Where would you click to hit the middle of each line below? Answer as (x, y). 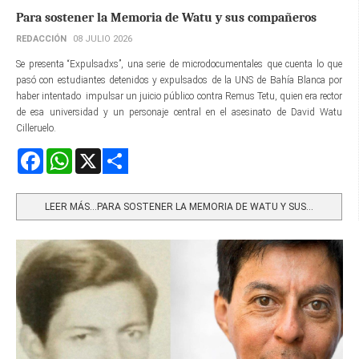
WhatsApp (95, 155)
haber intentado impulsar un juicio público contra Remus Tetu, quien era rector (179, 97)
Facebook (63, 155)
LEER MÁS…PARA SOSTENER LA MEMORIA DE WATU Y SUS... (179, 207)
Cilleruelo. (36, 129)
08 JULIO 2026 (103, 39)
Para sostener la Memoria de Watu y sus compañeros (166, 18)
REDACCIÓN (41, 39)
